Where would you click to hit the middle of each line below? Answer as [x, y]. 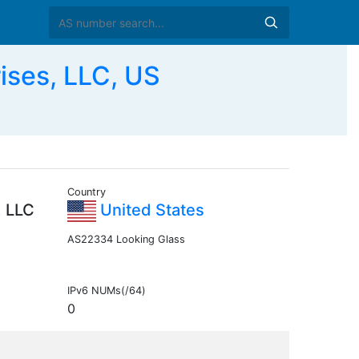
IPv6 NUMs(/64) [106, 291]
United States [150, 210]
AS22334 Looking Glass [126, 240]
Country [86, 192]
